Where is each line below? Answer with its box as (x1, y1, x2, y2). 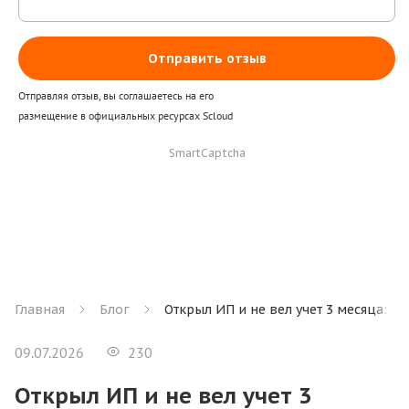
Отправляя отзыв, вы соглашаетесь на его (18, 89, 214, 102)
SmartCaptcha (168, 146, 246, 160)
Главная (15, 301, 65, 318)
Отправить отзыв (147, 50, 267, 67)
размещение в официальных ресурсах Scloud (18, 109, 233, 122)
